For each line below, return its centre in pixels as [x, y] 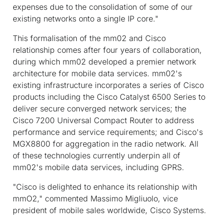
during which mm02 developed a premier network [104, 61]
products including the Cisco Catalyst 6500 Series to [109, 97]
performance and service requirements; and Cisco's [108, 132]
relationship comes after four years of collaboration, [107, 50]
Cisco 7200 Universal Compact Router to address [103, 120]
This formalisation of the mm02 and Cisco [89, 38]
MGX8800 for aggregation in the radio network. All [106, 143]
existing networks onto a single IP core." [86, 18]
